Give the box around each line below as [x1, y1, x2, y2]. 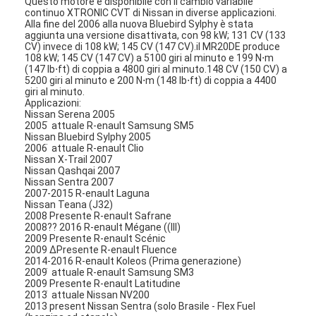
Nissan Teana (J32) [25, 198, 114, 210]
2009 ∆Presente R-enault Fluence [25, 243, 178, 255]
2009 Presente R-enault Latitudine [25, 277, 181, 289]
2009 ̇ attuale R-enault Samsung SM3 [25, 266, 195, 278]
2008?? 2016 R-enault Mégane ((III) [25, 221, 181, 233]
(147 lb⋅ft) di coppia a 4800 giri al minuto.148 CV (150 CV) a [25, 63, 288, 75]
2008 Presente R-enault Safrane [25, 209, 172, 221]
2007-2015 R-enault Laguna [25, 187, 150, 199]
